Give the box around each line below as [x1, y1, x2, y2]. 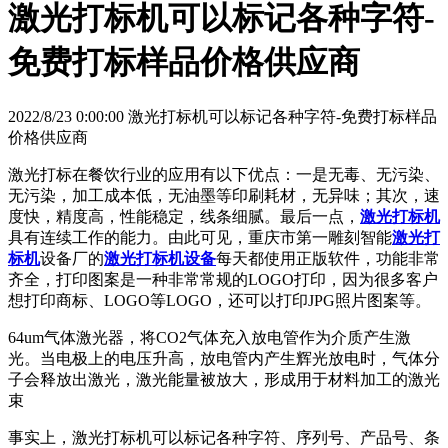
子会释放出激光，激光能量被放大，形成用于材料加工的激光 [8, 370, 440, 388]
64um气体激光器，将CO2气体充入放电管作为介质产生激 [8, 328, 411, 346]
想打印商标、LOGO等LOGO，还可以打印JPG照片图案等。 [8, 291, 431, 309]
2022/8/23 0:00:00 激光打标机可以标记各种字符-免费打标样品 [8, 107, 437, 125]
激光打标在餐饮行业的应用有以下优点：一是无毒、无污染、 [8, 165, 440, 183]
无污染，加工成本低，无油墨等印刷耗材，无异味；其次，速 [8, 186, 440, 204]
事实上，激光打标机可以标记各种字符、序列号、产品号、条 [8, 428, 440, 446]
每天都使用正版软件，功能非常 [216, 249, 440, 267]
